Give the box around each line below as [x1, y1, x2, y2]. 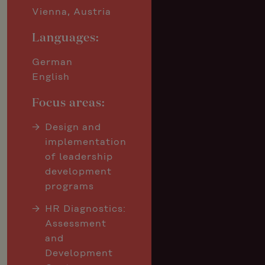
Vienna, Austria [32, 8, 111, 17]
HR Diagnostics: [45, 205, 127, 214]
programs [45, 182, 95, 192]
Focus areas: [32, 97, 105, 109]
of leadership [45, 153, 114, 162]
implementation [45, 138, 127, 147]
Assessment [45, 219, 107, 229]
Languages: [32, 32, 99, 44]
